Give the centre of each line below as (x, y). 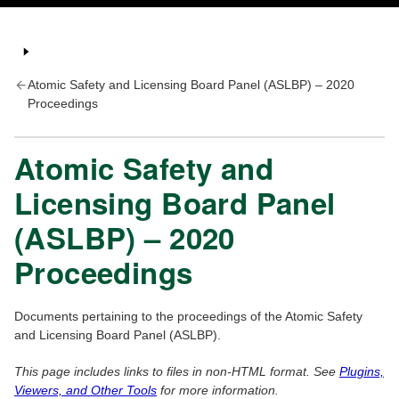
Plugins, (362, 372)
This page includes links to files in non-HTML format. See (177, 372)
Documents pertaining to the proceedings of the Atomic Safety (188, 317)
